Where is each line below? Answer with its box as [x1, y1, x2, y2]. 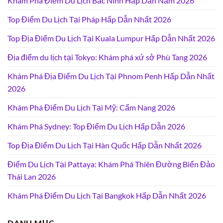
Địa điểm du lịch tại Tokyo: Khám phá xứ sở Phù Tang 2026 [7, 52, 207, 62]
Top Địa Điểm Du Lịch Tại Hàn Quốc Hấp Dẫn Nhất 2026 [7, 140, 202, 150]
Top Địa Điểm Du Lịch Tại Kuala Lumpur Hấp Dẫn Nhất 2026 [7, 33, 215, 43]
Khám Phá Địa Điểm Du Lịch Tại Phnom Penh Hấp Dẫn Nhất [7, 71, 215, 81]
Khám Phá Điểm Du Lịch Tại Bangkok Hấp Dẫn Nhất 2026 [7, 191, 206, 201]
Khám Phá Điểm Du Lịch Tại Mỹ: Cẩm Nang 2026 [7, 103, 175, 112]
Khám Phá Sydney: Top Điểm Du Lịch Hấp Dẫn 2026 [7, 121, 185, 131]
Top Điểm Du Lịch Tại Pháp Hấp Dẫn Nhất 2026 [7, 14, 171, 24]
